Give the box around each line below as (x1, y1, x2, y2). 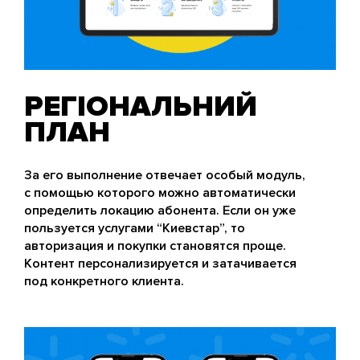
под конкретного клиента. (24, 273, 184, 290)
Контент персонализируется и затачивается (24, 256, 297, 272)
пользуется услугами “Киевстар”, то (24, 220, 245, 237)
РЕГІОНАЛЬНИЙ (24, 89, 257, 125)
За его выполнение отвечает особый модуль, (24, 167, 305, 184)
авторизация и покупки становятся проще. (24, 238, 286, 255)
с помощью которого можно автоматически (24, 185, 296, 202)
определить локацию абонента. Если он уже (24, 202, 296, 219)
